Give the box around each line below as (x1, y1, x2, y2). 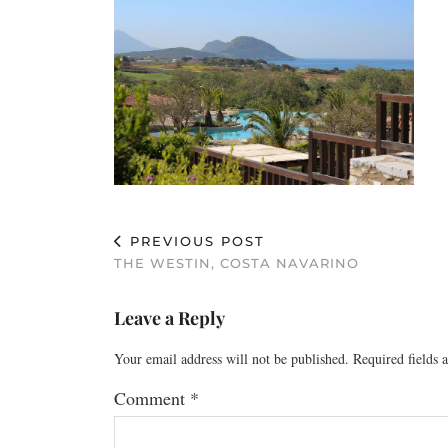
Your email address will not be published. (114, 348, 349, 368)
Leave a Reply (114, 305, 225, 330)
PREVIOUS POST (124, 232, 265, 249)
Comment (114, 385, 190, 410)
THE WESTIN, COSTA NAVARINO (114, 254, 359, 271)
